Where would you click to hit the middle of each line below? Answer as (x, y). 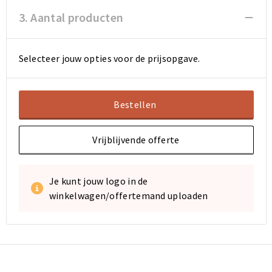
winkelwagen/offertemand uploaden (128, 195)
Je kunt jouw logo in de (98, 181)
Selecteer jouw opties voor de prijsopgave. (109, 58)
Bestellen (135, 104)
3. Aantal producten (71, 17)
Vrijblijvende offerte (136, 140)
